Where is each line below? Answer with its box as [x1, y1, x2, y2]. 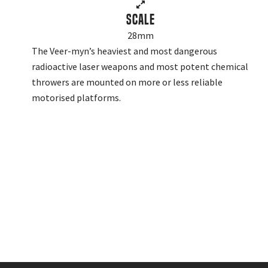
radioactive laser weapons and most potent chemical [31, 60, 248, 72]
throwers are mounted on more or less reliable [31, 75, 223, 88]
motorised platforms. [31, 91, 121, 103]
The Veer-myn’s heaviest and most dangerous [31, 44, 217, 57]
